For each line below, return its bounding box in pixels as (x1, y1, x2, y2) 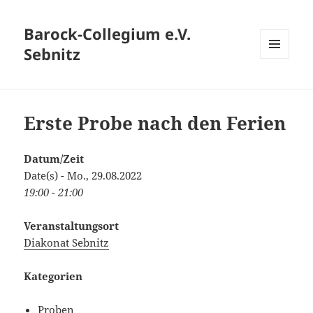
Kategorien (24, 269, 83, 284)
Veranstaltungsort (24, 219, 119, 233)
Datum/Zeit (24, 152, 85, 166)
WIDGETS (260, 82, 300, 94)
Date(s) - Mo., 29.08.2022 (24, 168, 143, 183)
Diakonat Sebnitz (24, 235, 110, 250)
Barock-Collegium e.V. (24, 23, 191, 45)
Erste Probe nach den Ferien (24, 110, 286, 136)
